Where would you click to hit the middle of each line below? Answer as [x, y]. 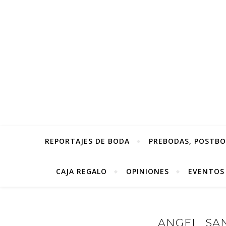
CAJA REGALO [81, 171]
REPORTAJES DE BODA [87, 141]
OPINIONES [148, 171]
